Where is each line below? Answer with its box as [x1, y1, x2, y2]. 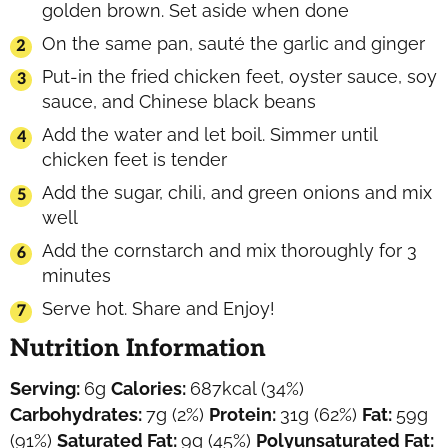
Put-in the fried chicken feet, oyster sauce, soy [42, 65, 437, 87]
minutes [42, 264, 111, 286]
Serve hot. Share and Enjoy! [42, 297, 275, 319]
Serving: [10, 377, 84, 399]
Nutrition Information [10, 333, 266, 363]
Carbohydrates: [10, 403, 146, 425]
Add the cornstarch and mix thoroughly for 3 [42, 239, 417, 261]
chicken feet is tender [42, 148, 227, 170]
